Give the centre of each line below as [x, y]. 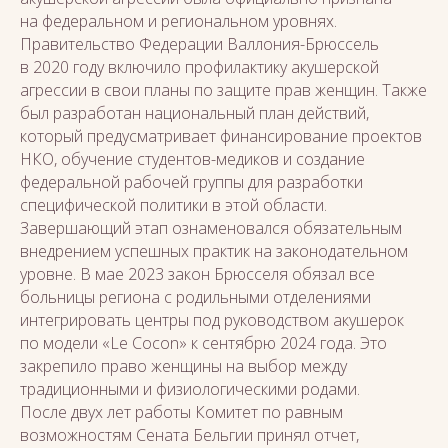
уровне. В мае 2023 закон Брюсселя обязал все [197, 274]
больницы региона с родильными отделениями [195, 297]
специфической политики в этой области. [173, 205]
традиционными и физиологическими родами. [190, 389]
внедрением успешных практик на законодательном [214, 251]
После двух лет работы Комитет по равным [181, 412]
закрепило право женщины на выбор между [183, 366]
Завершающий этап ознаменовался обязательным [211, 228]
